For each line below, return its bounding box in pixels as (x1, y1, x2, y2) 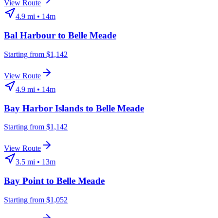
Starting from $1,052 (4, 195, 68, 204)
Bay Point (4, 175, 44, 186)
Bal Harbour (4, 30, 55, 41)
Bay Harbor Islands (4, 103, 83, 113)
